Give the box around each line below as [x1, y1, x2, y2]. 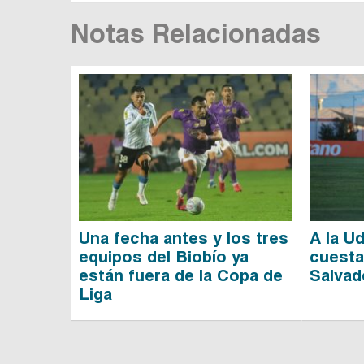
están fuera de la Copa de [79, 266, 283, 286]
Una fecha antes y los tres [79, 228, 288, 249]
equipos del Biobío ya [79, 247, 249, 267]
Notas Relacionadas [71, 18, 321, 50]
